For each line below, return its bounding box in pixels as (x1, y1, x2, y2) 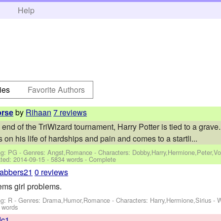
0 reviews (35, 166, 69, 178)
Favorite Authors (28, 83, 85, 95)
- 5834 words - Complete (45, 154, 116, 164)
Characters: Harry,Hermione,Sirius (116, 195, 212, 205)
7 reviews (53, 106, 87, 118)
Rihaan (26, 106, 52, 118)
